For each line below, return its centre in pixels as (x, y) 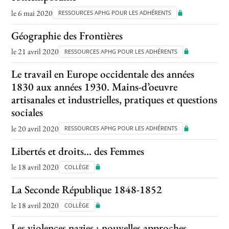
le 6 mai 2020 (32, 13)
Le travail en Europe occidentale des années (103, 74)
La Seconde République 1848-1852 (87, 189)
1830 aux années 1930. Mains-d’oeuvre (95, 87)
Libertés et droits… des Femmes (78, 151)
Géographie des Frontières (67, 35)
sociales (27, 112)
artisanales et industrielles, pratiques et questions (114, 100)
